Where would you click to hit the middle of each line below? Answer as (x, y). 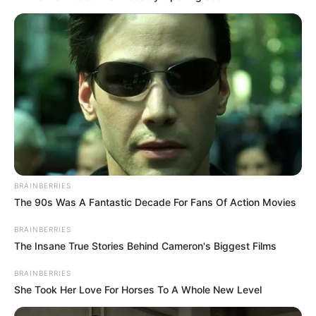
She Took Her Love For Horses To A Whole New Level (138, 289)
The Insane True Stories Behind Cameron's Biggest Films (145, 245)
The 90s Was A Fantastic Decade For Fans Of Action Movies (155, 202)
